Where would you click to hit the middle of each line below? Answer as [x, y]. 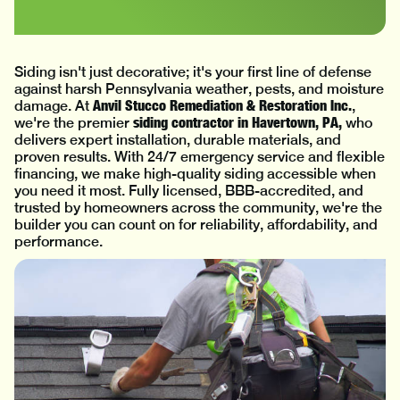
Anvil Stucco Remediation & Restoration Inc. [222, 105]
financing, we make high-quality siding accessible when [195, 174]
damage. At [54, 106]
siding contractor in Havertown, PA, [237, 122]
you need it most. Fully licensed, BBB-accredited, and [189, 191]
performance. [58, 242]
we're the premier [74, 123]
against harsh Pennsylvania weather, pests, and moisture [199, 89]
